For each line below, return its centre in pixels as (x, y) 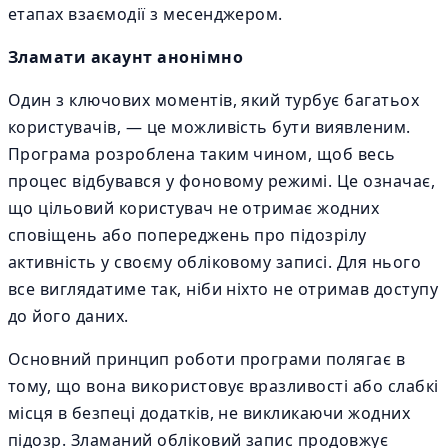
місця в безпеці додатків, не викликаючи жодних (209, 413)
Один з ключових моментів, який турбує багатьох (214, 100)
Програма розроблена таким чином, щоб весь (202, 154)
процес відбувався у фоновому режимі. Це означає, (222, 181)
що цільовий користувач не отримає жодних (194, 208)
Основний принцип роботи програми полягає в (207, 359)
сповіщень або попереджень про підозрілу (187, 235)
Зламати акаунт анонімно (126, 57)
